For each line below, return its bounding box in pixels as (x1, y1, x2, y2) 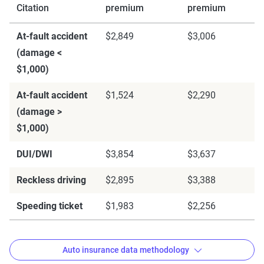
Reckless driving (16, 174, 86, 186)
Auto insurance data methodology (62, 245, 189, 255)
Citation (16, 2, 49, 14)
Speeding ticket (16, 200, 82, 212)
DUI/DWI (16, 148, 52, 160)
